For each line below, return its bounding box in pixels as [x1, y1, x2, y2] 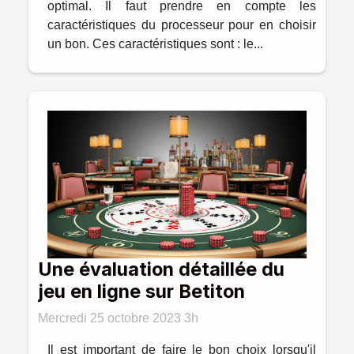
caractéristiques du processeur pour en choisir [47, 18, 316, 32]
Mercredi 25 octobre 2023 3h [38, 311, 198, 326]
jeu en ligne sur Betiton [38, 280, 245, 303]
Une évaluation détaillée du [38, 258, 284, 281]
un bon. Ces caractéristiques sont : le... [47, 37, 263, 51]
